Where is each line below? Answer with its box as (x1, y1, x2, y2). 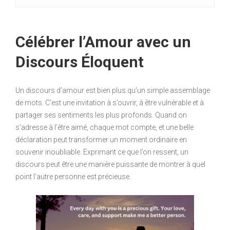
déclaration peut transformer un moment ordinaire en (15, 135, 187, 144)
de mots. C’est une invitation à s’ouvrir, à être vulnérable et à (15, 98, 204, 107)
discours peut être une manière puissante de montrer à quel (15, 160, 205, 168)
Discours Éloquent (15, 52, 144, 71)
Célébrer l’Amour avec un (15, 32, 191, 51)
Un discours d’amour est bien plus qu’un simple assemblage (15, 86, 210, 94)
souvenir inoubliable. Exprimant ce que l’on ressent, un (15, 147, 188, 156)
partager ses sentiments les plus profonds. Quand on (15, 110, 187, 119)
